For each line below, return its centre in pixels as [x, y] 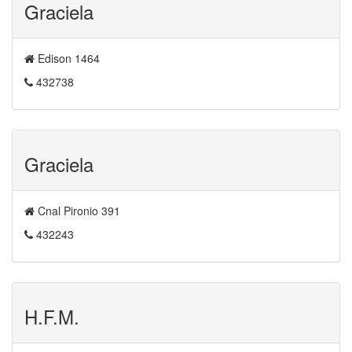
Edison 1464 [67, 58]
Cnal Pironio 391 [77, 211]
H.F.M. [52, 316]
